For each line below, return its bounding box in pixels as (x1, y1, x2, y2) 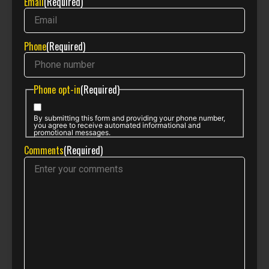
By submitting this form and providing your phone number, (34, 113, 225, 122)
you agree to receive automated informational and (34, 120, 201, 130)
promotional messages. (34, 127, 110, 137)
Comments (24, 143, 64, 158)
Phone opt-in (34, 82, 80, 97)
